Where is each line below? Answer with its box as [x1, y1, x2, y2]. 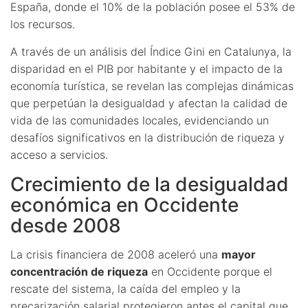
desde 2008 [10, 213, 121, 237]
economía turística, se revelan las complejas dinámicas [10, 78, 294, 93]
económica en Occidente [10, 192, 239, 217]
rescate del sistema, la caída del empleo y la [10, 281, 241, 296]
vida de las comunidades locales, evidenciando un [10, 113, 269, 127]
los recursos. [10, 16, 75, 31]
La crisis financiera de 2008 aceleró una [10, 247, 221, 261]
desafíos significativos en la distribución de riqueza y [10, 130, 285, 144]
